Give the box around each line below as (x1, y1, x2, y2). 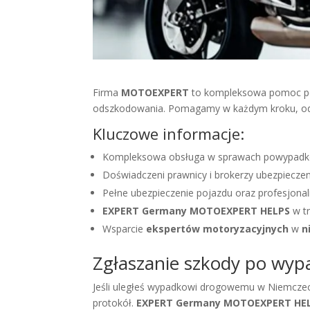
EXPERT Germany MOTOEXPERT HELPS (102, 204, 291, 218)
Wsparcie (102, 222, 147, 236)
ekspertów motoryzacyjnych (146, 222, 289, 236)
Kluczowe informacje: (93, 123, 245, 145)
